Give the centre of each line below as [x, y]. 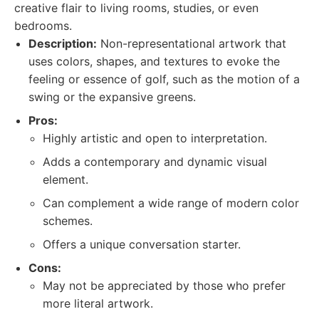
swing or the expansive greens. [112, 97]
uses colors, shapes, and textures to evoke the [154, 61]
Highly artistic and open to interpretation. [155, 138]
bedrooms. [43, 26]
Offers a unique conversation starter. [142, 244]
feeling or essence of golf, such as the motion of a [164, 79]
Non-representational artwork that [192, 43]
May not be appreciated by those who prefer [164, 286]
